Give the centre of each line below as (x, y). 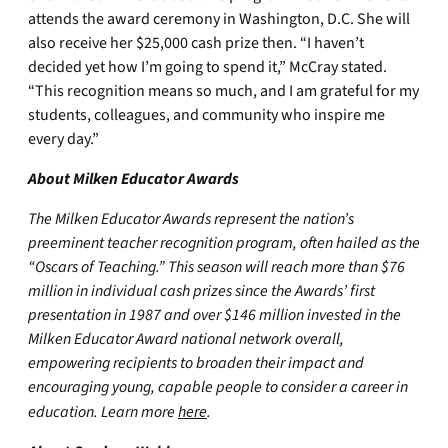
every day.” (63, 139)
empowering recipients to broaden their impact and (196, 363)
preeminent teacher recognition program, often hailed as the (224, 243)
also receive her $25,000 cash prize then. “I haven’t (196, 43)
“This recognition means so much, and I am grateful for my (223, 91)
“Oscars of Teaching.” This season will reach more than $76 (216, 267)
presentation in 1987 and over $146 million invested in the (214, 315)
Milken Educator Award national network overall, (186, 339)
